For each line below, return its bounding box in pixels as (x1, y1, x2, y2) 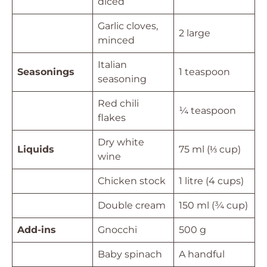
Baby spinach (98, 249, 162, 260)
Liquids (17, 144, 54, 155)
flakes (98, 112, 126, 123)
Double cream (98, 200, 166, 211)
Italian (98, 59, 127, 70)
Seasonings (17, 66, 74, 77)
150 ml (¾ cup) (179, 200, 248, 211)
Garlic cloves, (98, 20, 158, 32)
